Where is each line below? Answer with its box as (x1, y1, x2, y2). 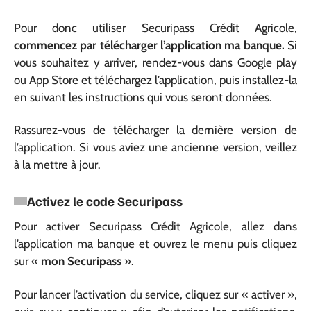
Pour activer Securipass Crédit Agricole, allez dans (14, 219, 297, 233)
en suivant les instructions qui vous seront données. (14, 90, 272, 104)
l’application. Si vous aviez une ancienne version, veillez (14, 140, 297, 154)
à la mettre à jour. (14, 158, 101, 171)
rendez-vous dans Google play (142, 55, 298, 69)
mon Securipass (41, 254, 121, 268)
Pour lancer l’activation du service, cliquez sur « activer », (14, 287, 297, 301)
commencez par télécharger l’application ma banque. (14, 37, 287, 52)
